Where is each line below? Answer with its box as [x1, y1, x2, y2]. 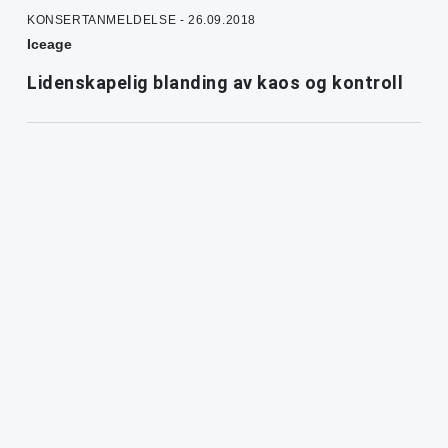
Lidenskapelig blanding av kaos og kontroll [27, 72, 403, 94]
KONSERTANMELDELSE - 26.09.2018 [27, 13, 256, 28]
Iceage [27, 36, 72, 53]
